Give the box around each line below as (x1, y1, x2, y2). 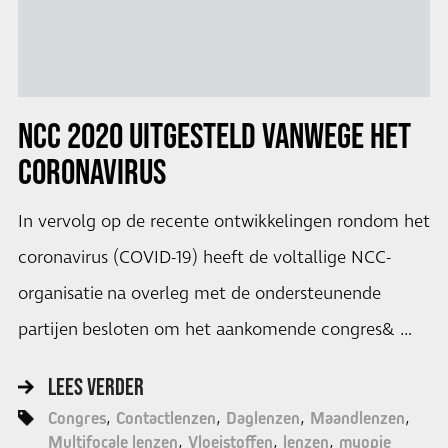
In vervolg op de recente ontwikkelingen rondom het (17, 210, 430, 235)
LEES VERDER (47, 372, 144, 400)
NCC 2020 (17, 115, 123, 156)
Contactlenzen (115, 407, 216, 428)
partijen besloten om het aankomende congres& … (17, 318, 412, 343)
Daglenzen (225, 407, 300, 428)
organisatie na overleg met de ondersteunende (17, 282, 381, 307)
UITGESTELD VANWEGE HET (122, 115, 411, 156)
